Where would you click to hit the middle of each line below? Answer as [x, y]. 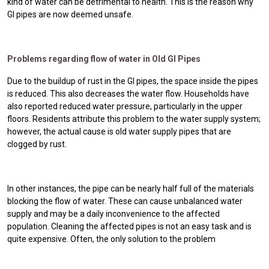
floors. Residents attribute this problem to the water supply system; [134, 119]
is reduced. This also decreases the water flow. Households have [128, 93]
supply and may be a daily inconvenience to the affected [113, 213]
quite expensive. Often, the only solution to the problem [111, 239]
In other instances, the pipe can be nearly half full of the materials [131, 188]
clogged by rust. [37, 144]
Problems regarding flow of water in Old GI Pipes [104, 59]
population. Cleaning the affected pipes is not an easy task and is [129, 226]
